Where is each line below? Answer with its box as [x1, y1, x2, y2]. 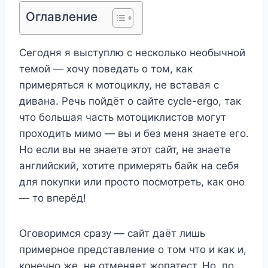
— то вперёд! [19, 192, 86, 205]
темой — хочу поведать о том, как [19, 63, 193, 75]
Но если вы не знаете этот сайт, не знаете [19, 144, 231, 156]
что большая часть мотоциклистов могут [19, 111, 226, 124]
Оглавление [26, 9, 98, 25]
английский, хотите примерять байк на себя [19, 160, 239, 172]
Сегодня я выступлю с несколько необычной [19, 47, 245, 59]
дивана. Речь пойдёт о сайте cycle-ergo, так [19, 95, 241, 108]
